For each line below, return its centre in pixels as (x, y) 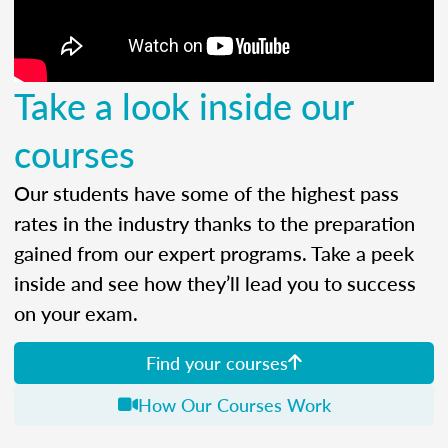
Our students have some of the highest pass (206, 193)
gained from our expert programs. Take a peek (214, 253)
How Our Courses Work (234, 405)
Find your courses (217, 363)
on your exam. (76, 313)
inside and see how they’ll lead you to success (215, 283)
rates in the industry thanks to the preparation (214, 223)
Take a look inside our (183, 106)
